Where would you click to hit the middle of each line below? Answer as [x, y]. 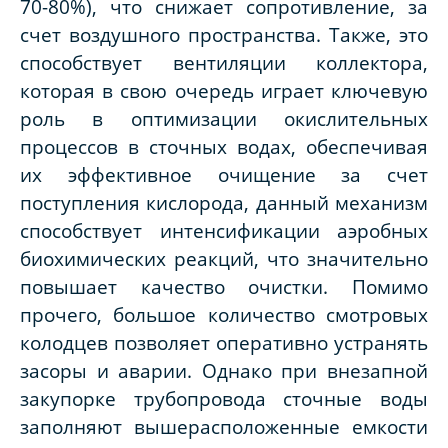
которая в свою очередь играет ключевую [224, 91]
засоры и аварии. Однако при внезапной [224, 371]
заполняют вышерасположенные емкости [224, 427]
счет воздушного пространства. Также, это [224, 35]
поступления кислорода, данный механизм [224, 203]
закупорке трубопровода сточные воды [224, 399]
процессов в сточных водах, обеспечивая [224, 147]
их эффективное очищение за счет [224, 175]
